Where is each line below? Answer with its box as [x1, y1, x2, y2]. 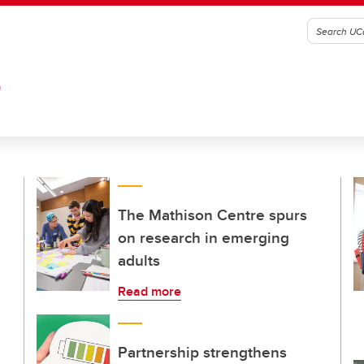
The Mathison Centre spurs [118, 203, 307, 226]
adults [118, 249, 160, 271]
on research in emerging [118, 226, 289, 249]
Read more [118, 282, 181, 301]
